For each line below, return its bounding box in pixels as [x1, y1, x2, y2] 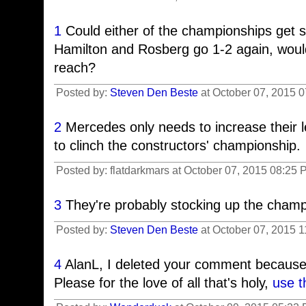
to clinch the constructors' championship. [54, 138, 301, 153]
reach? [54, 60, 96, 75]
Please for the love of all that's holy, [54, 275, 273, 290]
